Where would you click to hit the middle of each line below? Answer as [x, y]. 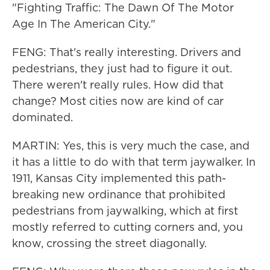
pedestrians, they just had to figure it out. [122, 68]
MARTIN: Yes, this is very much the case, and [131, 146]
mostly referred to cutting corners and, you [127, 227]
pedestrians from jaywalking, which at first [125, 211]
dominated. [42, 117]
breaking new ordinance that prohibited [119, 194]
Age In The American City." [84, 24]
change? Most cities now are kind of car [118, 101]
